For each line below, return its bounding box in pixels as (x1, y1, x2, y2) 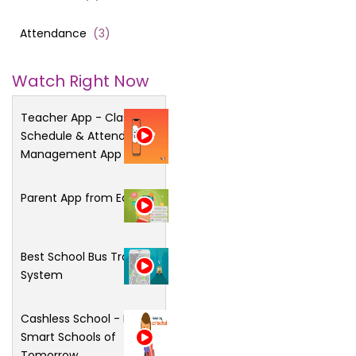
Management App (21, 145, 122, 162)
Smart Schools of (21, 329, 116, 346)
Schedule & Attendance (21, 127, 154, 144)
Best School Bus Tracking (21, 249, 158, 265)
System (21, 267, 63, 284)
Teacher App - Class (21, 109, 137, 126)
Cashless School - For (21, 311, 140, 327)
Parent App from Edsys (21, 189, 146, 206)
